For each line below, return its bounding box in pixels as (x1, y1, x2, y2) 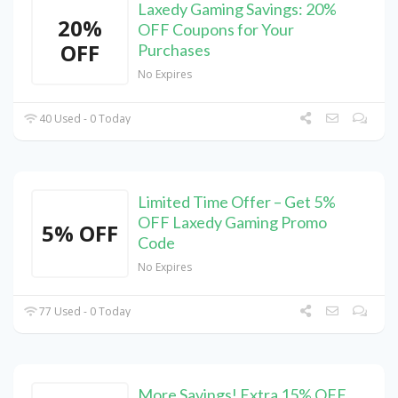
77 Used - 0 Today (36, 304, 131, 320)
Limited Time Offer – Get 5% (138, 192, 336, 212)
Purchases (138, 40, 211, 60)
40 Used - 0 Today (36, 111, 131, 127)
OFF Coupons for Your (138, 20, 294, 40)
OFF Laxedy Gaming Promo (138, 212, 327, 233)
